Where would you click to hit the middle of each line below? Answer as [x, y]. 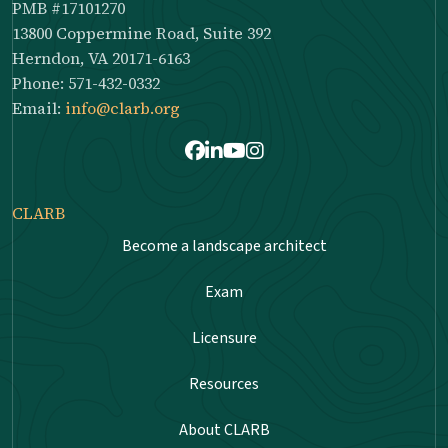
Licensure [224, 337]
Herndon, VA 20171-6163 [101, 57]
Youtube [253, 151]
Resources [224, 383]
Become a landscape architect [224, 245]
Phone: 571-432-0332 [86, 82]
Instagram [284, 151]
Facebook [220, 151]
